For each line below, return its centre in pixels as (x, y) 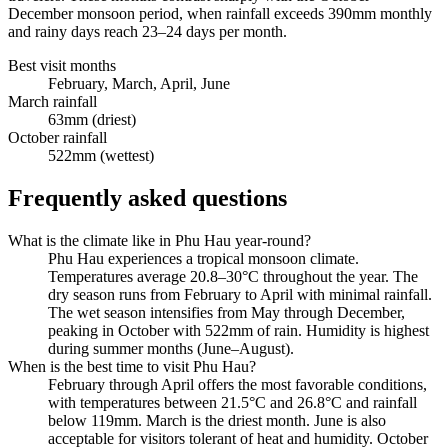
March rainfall (52, 101)
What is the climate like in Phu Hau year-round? (159, 240)
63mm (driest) (92, 119)
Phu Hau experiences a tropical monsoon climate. (203, 258)
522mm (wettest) (101, 155)
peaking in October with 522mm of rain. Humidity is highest (238, 330)
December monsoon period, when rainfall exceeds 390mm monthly (220, 13)
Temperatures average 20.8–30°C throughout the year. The (233, 276)
